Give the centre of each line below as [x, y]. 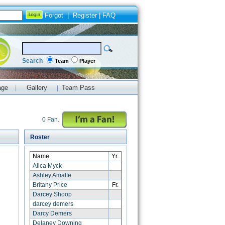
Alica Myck [47, 166]
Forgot [54, 15]
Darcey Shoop [52, 194]
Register [85, 15]
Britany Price [50, 185]
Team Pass [78, 88]
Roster [39, 137]
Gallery [37, 88]
